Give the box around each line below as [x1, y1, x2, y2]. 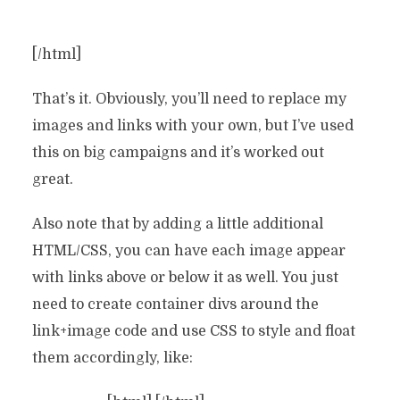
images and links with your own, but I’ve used [31, 118, 354, 134]
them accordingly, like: [31, 350, 193, 366]
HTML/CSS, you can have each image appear [31, 243, 346, 259]
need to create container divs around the [31, 296, 319, 312]
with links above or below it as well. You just [31, 270, 338, 286]
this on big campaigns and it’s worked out [31, 145, 324, 161]
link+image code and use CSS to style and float [31, 323, 355, 339]
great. [31, 171, 73, 187]
